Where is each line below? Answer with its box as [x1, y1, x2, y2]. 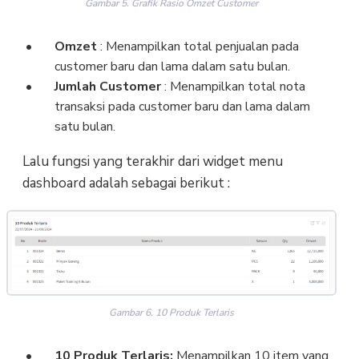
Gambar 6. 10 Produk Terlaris [109, 305, 234, 319]
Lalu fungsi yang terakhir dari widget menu [22, 151, 283, 171]
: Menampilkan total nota [160, 77, 305, 95]
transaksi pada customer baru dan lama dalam [54, 97, 310, 115]
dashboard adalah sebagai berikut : [22, 173, 230, 192]
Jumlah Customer [54, 77, 161, 95]
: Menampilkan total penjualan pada [96, 37, 299, 55]
